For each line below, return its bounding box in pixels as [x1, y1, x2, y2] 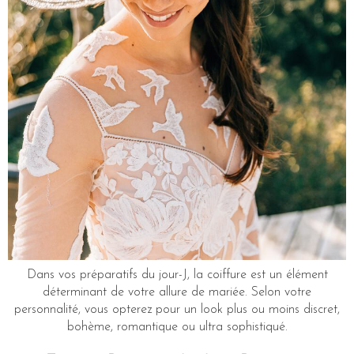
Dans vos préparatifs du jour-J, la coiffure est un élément [26, 269, 328, 281]
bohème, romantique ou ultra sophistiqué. [66, 321, 288, 333]
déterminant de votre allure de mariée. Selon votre [43, 286, 311, 299]
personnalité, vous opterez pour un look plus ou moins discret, [14, 303, 340, 316]
